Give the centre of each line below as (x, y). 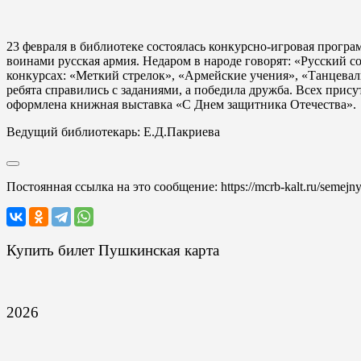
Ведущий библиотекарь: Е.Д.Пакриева (113, 132)
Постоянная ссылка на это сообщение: (114, 187)
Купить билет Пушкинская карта (113, 250)
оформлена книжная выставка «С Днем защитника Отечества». (181, 104)
